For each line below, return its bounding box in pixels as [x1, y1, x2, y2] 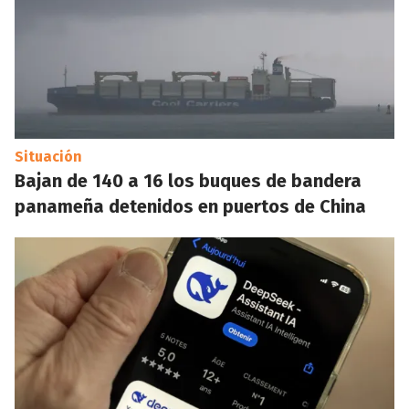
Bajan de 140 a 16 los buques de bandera [15, 170, 362, 192]
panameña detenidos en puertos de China [15, 195, 366, 217]
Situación [15, 148, 82, 165]
